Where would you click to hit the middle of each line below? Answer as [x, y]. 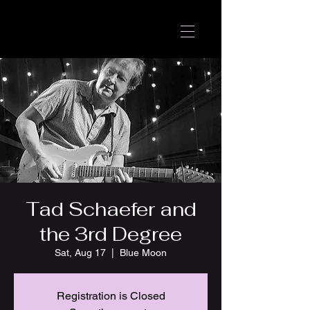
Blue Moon [143, 253]
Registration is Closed [111, 296]
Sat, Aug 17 [80, 253]
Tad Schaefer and [111, 209]
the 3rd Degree [111, 234]
